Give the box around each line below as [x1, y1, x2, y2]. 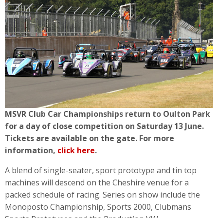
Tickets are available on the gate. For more [5, 132, 174, 144]
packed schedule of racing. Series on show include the [5, 189, 200, 200]
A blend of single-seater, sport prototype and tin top [5, 164, 197, 176]
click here [57, 145, 95, 156]
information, [5, 145, 57, 156]
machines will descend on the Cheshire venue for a [5, 177, 189, 188]
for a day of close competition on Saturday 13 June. [5, 120, 204, 131]
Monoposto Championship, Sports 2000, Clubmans [5, 201, 191, 212]
